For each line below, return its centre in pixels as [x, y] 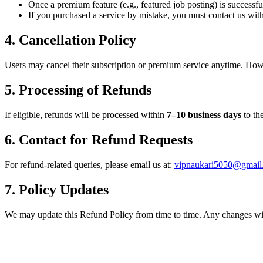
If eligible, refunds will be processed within [86, 114]
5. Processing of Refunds [78, 90]
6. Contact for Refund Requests [99, 139]
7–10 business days [204, 114]
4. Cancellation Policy [70, 40]
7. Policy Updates [57, 189]
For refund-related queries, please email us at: [88, 164]
